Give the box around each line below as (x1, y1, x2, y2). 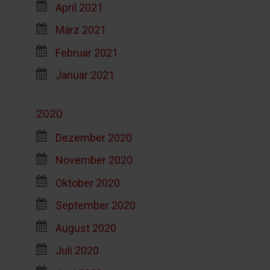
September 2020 (55, 198, 136, 212)
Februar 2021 (55, 46, 118, 59)
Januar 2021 (55, 68, 115, 81)
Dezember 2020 (55, 131, 132, 144)
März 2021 (55, 23, 106, 36)
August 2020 (55, 221, 116, 234)
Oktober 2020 (55, 176, 120, 189)
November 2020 (55, 153, 133, 166)
